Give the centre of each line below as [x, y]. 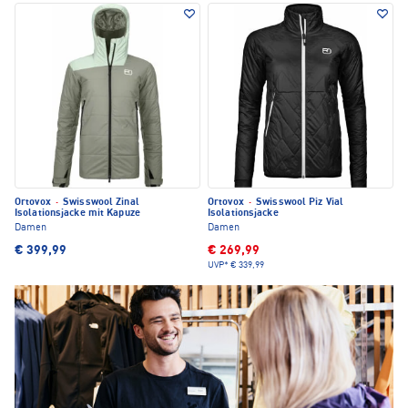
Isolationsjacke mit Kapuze [77, 214]
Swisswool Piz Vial [299, 203]
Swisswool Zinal [100, 203]
